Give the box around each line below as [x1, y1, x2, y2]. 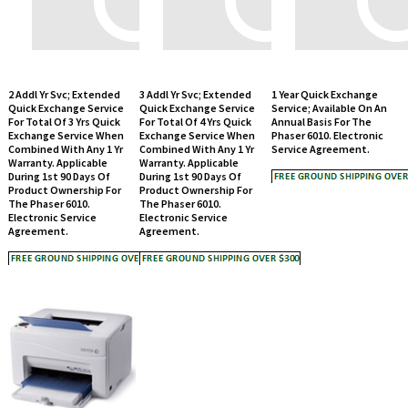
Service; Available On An [270, 71, 387, 86]
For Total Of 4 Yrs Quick [138, 85, 251, 99]
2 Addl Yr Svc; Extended [7, 57, 120, 72]
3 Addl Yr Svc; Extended [138, 57, 251, 72]
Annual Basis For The [270, 85, 372, 99]
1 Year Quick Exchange [270, 57, 378, 72]
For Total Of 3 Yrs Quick [7, 85, 120, 99]
